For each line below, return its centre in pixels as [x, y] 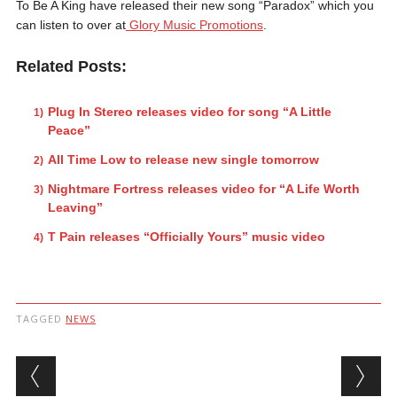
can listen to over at [70, 24]
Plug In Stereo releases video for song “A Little [189, 111]
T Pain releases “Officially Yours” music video [186, 236]
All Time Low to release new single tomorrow [183, 159]
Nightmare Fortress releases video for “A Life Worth [203, 188]
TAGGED [40, 318]
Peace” [69, 130]
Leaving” [75, 207]
